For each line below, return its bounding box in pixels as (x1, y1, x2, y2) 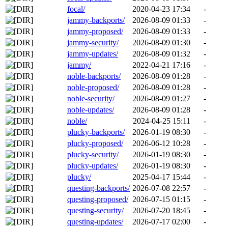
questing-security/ (67, 206, 124, 215)
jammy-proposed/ (67, 26, 123, 36)
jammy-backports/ (67, 15, 125, 24)
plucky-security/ (67, 150, 119, 159)
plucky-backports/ (67, 127, 125, 136)
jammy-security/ (67, 38, 119, 47)
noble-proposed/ (67, 82, 119, 92)
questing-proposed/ (67, 194, 128, 204)
